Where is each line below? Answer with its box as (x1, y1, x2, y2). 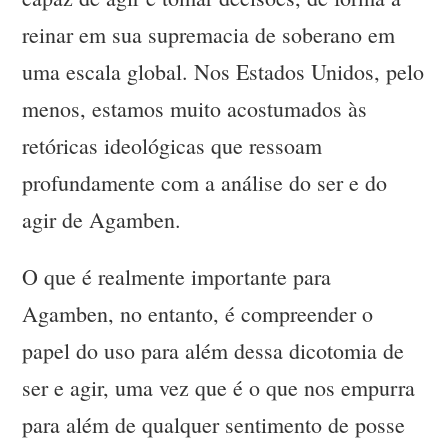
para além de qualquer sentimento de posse (22, 410, 406, 440)
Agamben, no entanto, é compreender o (22, 299, 374, 329)
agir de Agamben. (22, 205, 182, 235)
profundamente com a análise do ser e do (22, 168, 388, 198)
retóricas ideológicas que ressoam (22, 131, 323, 161)
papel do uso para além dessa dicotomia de (22, 336, 405, 366)
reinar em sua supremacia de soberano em (22, 20, 396, 50)
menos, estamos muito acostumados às (22, 94, 368, 124)
